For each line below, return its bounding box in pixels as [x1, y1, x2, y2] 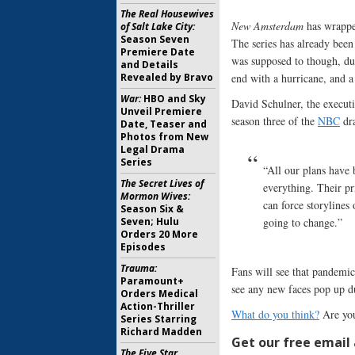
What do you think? [231, 307, 319, 323]
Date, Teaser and [120, 117, 207, 131]
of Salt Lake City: [120, 20, 195, 33]
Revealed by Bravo [120, 71, 213, 84]
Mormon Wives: [120, 189, 190, 203]
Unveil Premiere [120, 105, 202, 118]
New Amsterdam [231, 18, 303, 34]
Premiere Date [120, 45, 195, 59]
